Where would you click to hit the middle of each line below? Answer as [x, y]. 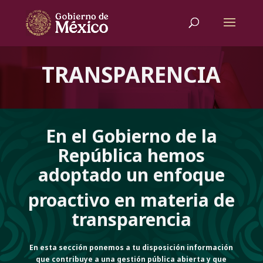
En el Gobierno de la [131, 136]
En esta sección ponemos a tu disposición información [131, 247]
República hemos [131, 155]
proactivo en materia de [131, 200]
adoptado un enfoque [131, 175]
